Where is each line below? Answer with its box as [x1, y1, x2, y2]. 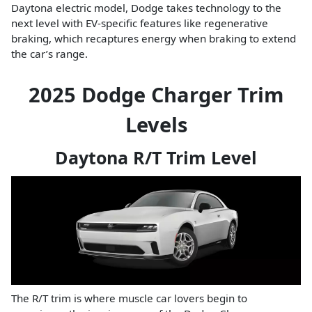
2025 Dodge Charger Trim [29, 80, 283, 108]
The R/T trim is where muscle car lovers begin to [11, 291, 247, 306]
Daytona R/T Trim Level [55, 145, 257, 169]
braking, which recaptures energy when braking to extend [11, 31, 296, 45]
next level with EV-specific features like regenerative [11, 15, 268, 30]
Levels [125, 110, 187, 138]
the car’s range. [11, 46, 88, 61]
